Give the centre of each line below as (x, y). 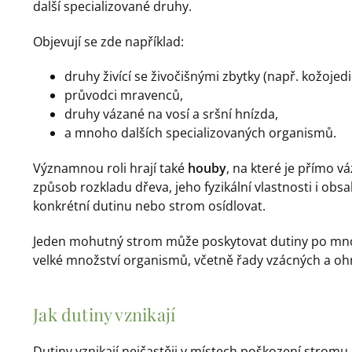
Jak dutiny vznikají (104, 315)
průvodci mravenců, (124, 95)
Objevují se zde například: (109, 41)
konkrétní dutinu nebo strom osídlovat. (150, 206)
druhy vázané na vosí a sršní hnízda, (172, 114)
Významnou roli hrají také (111, 169)
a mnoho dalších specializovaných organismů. (201, 133)
